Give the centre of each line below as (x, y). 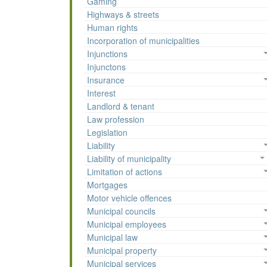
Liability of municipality (129, 159)
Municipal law (112, 237)
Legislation (107, 133)
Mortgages (107, 185)
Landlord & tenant (121, 106)
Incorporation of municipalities (143, 41)
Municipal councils (121, 211)
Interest (101, 93)
